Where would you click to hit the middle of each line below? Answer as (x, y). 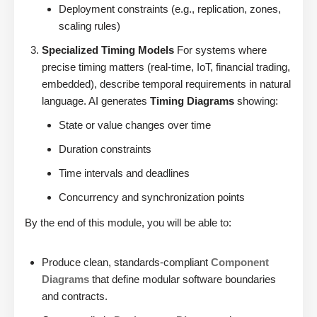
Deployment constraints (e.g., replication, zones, (170, 9)
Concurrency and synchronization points (152, 197)
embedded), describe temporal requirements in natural (166, 84)
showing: (256, 101)
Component (240, 263)
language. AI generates (96, 101)
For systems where (220, 50)
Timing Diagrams (192, 101)
